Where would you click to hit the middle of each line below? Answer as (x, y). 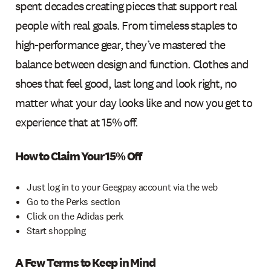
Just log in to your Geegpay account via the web (122, 187)
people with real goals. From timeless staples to (126, 25)
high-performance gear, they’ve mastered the (120, 44)
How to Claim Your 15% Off (79, 156)
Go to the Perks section (73, 201)
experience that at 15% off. (77, 122)
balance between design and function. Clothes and (132, 64)
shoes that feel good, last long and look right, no (126, 83)
